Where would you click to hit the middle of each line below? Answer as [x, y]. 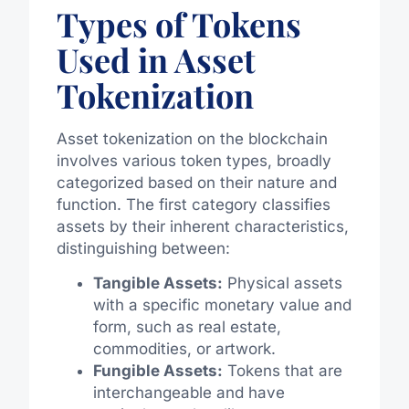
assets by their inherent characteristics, [202, 226]
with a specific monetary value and [222, 305]
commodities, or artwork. [184, 349]
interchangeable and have [189, 393]
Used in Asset [156, 59]
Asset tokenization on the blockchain [192, 138]
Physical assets [282, 283]
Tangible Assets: [157, 283]
